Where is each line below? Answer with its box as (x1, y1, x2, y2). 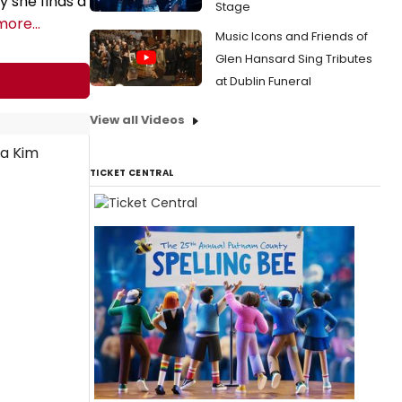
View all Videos (90, 111, 185, 128)
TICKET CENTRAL (90, 166, 174, 179)
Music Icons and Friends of (215, 28, 368, 45)
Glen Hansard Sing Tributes (215, 50, 372, 67)
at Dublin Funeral (215, 73, 311, 90)
